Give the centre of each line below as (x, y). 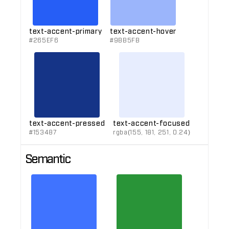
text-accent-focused (152, 122)
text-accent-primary (66, 30)
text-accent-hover (143, 30)
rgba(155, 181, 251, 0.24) (152, 132)
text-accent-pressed (67, 122)
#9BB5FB (125, 40)
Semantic (48, 158)
